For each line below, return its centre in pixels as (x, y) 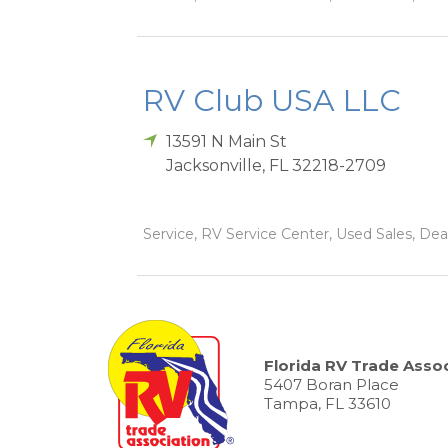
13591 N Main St (227, 142)
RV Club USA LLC (272, 101)
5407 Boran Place (331, 385)
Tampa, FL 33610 (327, 404)
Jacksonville (214, 166)
